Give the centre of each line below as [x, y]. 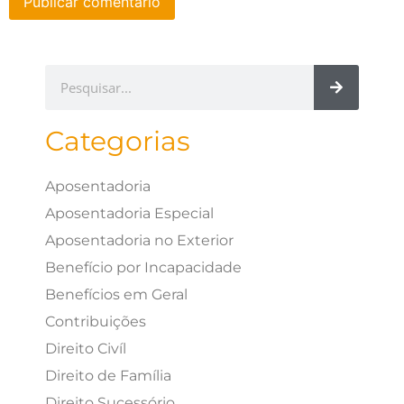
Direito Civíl [86, 348]
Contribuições [96, 321]
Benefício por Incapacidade [143, 267]
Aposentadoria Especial [129, 213]
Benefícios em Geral [116, 294]
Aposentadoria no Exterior [139, 240]
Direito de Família [108, 375]
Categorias [118, 141]
